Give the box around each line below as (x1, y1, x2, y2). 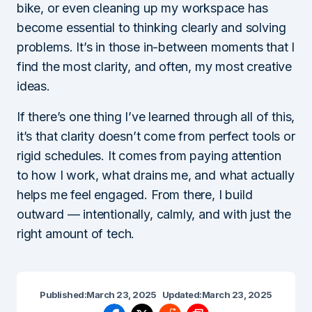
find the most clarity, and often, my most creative (17, 58, 292, 74)
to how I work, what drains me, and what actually (17, 167, 295, 182)
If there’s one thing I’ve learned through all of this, (17, 109, 295, 124)
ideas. (17, 78, 50, 93)
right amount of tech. (17, 226, 135, 241)
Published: (40, 288, 87, 300)
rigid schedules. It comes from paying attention (17, 148, 281, 163)
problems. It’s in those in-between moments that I (17, 39, 295, 54)
